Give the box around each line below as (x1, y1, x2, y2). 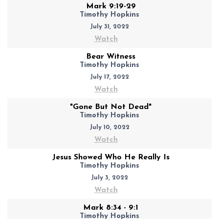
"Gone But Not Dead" (70, 103, 152, 111)
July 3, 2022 (91, 174, 128, 181)
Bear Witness (86, 52, 135, 61)
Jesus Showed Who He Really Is (52, 153, 170, 161)
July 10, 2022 (89, 124, 130, 131)
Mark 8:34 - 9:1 (83, 203, 138, 212)
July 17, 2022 (90, 73, 129, 80)
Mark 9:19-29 (86, 2, 136, 10)
